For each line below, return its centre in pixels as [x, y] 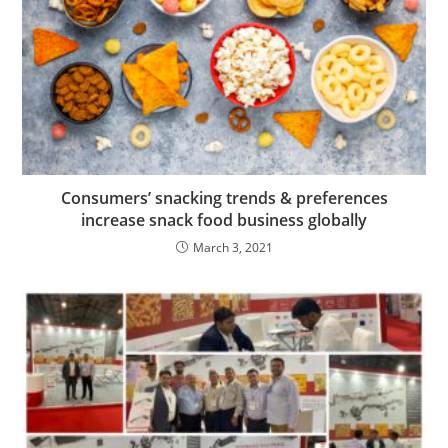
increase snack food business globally [224, 219]
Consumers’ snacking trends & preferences [224, 197]
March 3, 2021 [232, 247]
